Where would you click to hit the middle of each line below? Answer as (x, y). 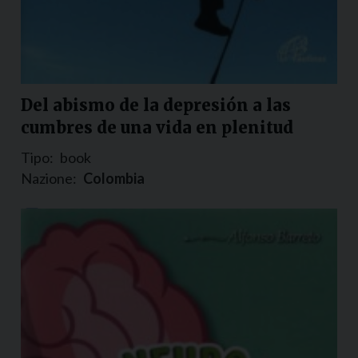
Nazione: (49, 179)
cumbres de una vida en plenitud (157, 128)
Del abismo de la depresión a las (156, 105)
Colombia (114, 179)
